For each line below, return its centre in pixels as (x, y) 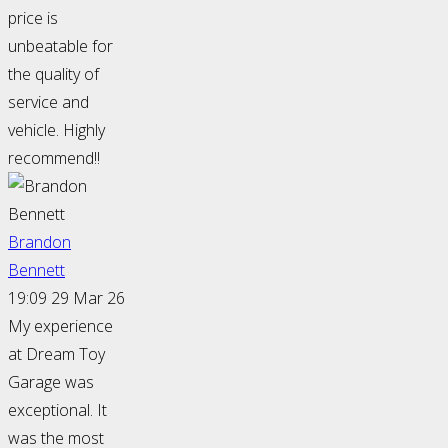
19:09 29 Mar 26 (66, 298)
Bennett (36, 270)
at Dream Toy (56, 354)
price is (33, 18)
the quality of (53, 74)
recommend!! (54, 158)
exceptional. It (57, 410)
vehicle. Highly (56, 130)
